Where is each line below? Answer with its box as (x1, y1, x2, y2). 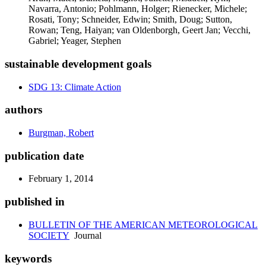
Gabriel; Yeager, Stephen (28, 36, 121, 46)
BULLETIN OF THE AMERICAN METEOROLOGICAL (28, 219, 258, 230)
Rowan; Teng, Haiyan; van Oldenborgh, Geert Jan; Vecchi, (28, 25, 251, 36)
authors (5, 103, 42, 116)
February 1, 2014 (28, 173, 93, 184)
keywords (5, 252, 52, 265)
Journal (69, 230, 102, 240)
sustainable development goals (5, 57, 151, 70)
